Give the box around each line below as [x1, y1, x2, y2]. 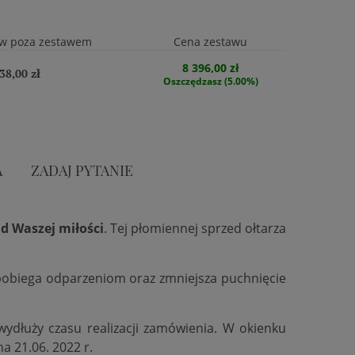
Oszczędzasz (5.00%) [162, 75, 258, 87]
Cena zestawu [174, 34, 247, 49]
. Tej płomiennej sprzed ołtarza [104, 219, 286, 237]
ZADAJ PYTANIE [31, 160, 133, 180]
